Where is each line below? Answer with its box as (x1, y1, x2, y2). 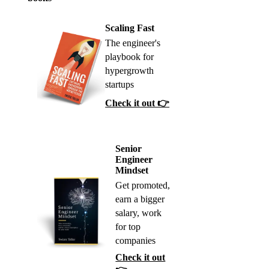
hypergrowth (105, 65, 154, 76)
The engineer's (105, 38, 161, 49)
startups (105, 79, 134, 90)
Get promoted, (115, 180, 171, 191)
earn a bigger (115, 194, 165, 205)
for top (115, 222, 141, 232)
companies (115, 235, 156, 246)
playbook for (105, 52, 154, 62)
